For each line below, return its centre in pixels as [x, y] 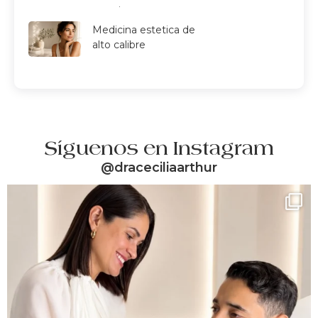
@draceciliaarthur [159, 168]
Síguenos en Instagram [159, 148]
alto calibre [119, 44]
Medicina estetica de [144, 29]
